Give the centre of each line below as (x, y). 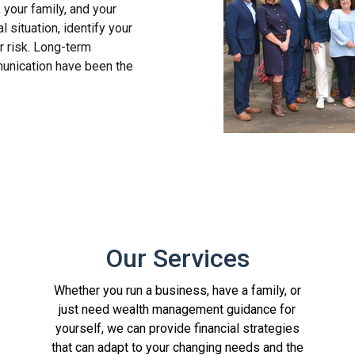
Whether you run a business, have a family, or (177, 290)
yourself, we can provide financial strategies (177, 328)
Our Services (177, 258)
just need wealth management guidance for (177, 309)
